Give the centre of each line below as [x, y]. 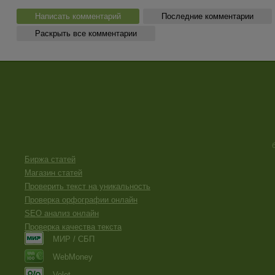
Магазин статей [53, 173]
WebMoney [73, 257]
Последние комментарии [207, 16]
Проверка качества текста [73, 227]
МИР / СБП [74, 239]
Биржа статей [50, 159]
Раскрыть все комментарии [86, 33]
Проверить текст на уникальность [87, 186]
